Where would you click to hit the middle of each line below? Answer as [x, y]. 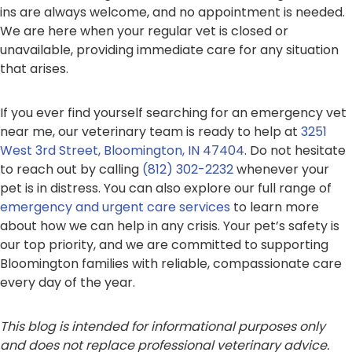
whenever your [281, 170]
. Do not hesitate [295, 151]
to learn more [275, 207]
